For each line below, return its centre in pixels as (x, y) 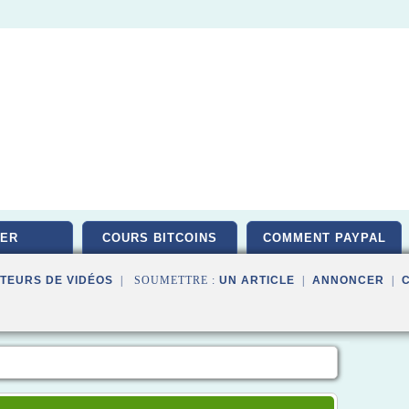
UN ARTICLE (257, 280)
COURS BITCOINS (160, 238)
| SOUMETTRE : (166, 280)
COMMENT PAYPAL (324, 238)
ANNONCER (348, 280)
